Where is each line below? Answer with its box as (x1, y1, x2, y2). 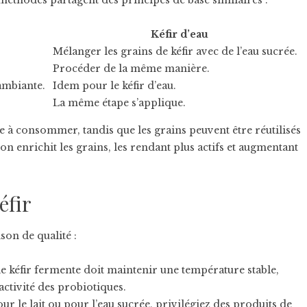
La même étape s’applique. (53, 97, 186, 109)
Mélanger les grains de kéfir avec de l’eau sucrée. (53, 45, 297, 58)
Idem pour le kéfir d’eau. (53, 79, 176, 92)
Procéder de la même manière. (53, 62, 210, 75)
